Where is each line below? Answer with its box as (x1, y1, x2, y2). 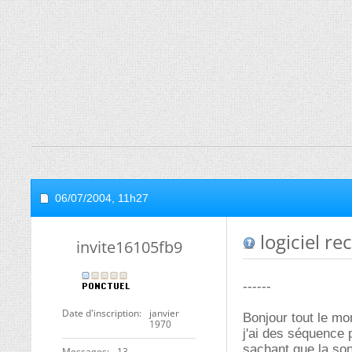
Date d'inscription (62, 306, 139, 320)
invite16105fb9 (75, 236, 182, 258)
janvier (149, 306, 179, 320)
